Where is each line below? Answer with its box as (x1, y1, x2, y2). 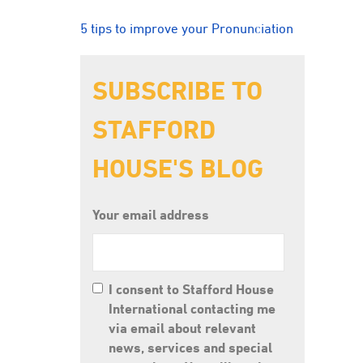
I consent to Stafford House (109, 280, 275, 297)
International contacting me (109, 300, 276, 317)
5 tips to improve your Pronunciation (80, 20, 294, 36)
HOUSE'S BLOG (92, 153, 264, 183)
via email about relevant (109, 319, 257, 336)
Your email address (92, 206, 210, 223)
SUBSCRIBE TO (92, 75, 263, 105)
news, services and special (109, 339, 273, 356)
